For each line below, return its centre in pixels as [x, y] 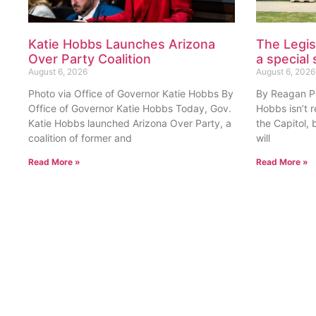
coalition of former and [80, 70]
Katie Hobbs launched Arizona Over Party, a [130, 55]
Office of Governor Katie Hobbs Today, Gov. [130, 40]
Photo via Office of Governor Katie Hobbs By [131, 25]
